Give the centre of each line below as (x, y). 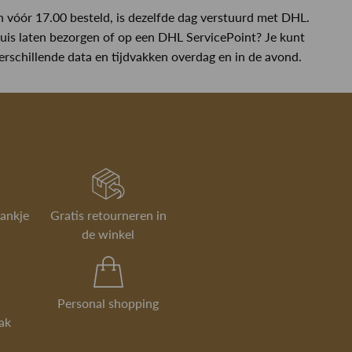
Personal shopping (108, 303)
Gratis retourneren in (108, 215)
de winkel (108, 234)
